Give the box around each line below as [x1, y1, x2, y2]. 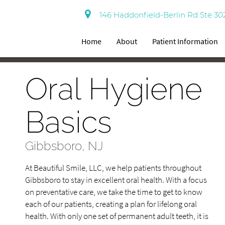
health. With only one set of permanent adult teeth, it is [25, 210, 208, 221]
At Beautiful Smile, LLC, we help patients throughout [25, 162, 201, 173]
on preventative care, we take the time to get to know [25, 186, 202, 197]
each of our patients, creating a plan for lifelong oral [25, 198, 197, 209]
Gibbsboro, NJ [25, 139, 103, 153]
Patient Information [152, 36, 218, 46]
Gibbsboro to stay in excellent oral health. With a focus [25, 174, 207, 185]
